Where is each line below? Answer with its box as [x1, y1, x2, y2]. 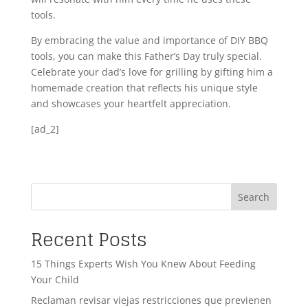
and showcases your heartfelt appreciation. [30, 97, 231, 111]
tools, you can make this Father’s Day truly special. [30, 49, 262, 63]
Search [238, 190, 270, 204]
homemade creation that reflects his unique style [30, 81, 258, 95]
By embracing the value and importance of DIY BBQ [30, 34, 268, 47]
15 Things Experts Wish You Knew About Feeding [30, 257, 256, 271]
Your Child [30, 273, 79, 287]
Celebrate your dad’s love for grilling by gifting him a [30, 65, 273, 79]
